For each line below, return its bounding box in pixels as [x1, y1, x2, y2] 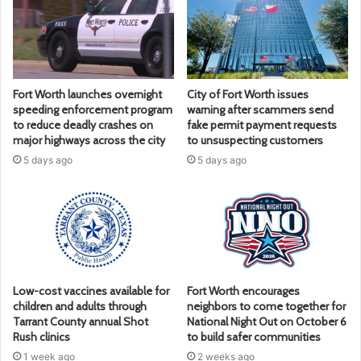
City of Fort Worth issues [187, 87, 309, 102]
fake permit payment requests [187, 118, 337, 133]
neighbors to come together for [187, 299, 346, 314]
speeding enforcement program [13, 102, 172, 118]
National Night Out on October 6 [187, 314, 346, 330]
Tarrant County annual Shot [13, 314, 148, 330]
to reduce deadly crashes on [13, 118, 153, 133]
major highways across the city [13, 133, 165, 148]
